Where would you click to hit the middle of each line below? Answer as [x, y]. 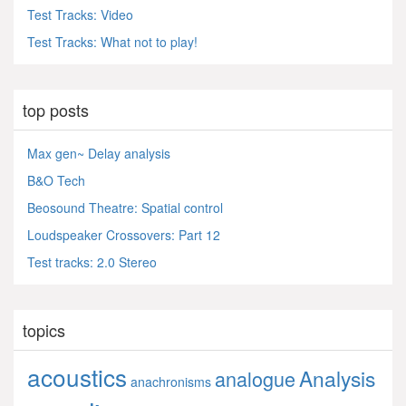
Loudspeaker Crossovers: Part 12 [124, 234]
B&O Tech [56, 180]
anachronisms [171, 381]
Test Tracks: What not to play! [112, 41]
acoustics [77, 376]
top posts [56, 109]
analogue [255, 378]
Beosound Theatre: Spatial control [125, 207]
